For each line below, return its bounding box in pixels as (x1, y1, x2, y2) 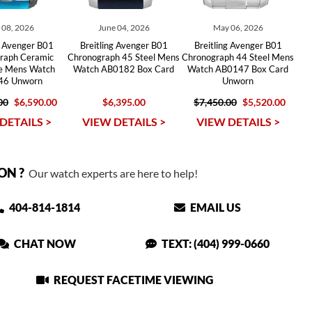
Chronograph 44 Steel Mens (182, 52, 295, 63)
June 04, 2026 (97, 22, 150, 33)
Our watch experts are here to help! (24, 166, 198, 180)
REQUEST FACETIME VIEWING (52, 273, 214, 286)
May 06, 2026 (212, 22, 263, 33)
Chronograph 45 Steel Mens (68, 52, 180, 63)
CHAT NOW (12, 237, 77, 250)
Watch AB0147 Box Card (187, 63, 289, 75)
